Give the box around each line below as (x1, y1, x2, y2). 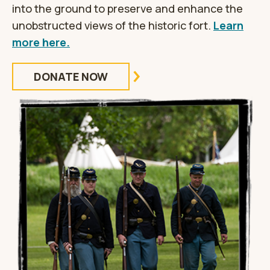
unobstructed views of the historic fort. (12, 18, 213, 33)
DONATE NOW (34, 69, 108, 84)
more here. (12, 35, 70, 50)
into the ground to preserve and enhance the (12, 1, 243, 16)
